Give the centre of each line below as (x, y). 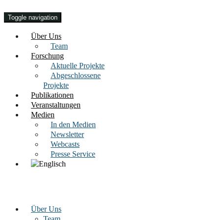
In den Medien (73, 124)
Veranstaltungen (56, 105)
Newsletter (67, 134)
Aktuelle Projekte (78, 66)
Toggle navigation (33, 17)
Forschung (47, 56)
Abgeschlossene (76, 75)
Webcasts (65, 144)
